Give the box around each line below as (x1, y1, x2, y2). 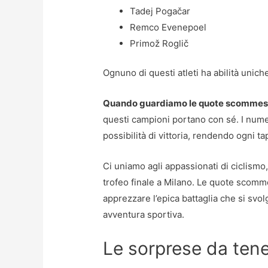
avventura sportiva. (103, 209, 185, 221)
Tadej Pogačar (130, 5, 191, 17)
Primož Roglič (130, 37, 189, 49)
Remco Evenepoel (130, 21, 207, 33)
